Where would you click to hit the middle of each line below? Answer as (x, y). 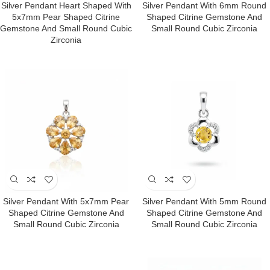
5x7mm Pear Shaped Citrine (66, 17)
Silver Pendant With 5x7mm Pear (66, 201)
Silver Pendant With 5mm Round (204, 201)
